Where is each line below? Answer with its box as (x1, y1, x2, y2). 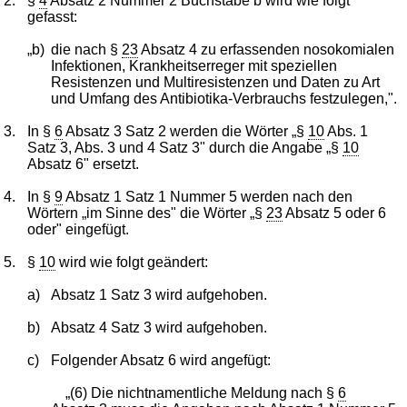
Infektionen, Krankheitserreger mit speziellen (50, 57, 337, 74)
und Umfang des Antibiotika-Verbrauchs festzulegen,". (50, 90, 397, 106)
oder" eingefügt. (27, 221, 130, 237)
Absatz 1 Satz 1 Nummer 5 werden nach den (63, 188, 353, 204)
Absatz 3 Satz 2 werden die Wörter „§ (63, 123, 309, 139)
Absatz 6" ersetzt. (27, 155, 140, 172)
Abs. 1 (324, 123, 369, 139)
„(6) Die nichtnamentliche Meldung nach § (65, 384, 338, 401)
